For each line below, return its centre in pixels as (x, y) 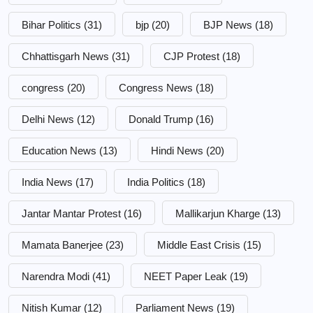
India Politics (156, 182)
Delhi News (48, 119)
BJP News (228, 24)
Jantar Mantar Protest (71, 213)
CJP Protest (191, 56)
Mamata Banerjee (62, 245)
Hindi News (177, 150)
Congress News (156, 87)
